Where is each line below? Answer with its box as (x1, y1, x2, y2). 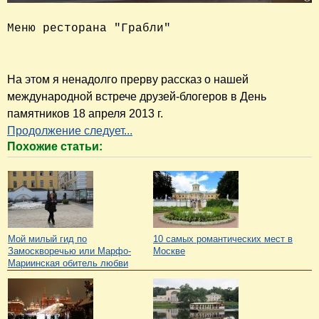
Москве (153, 245, 185, 256)
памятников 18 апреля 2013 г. (7, 107, 163, 120)
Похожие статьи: (7, 140, 103, 152)
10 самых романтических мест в (153, 233, 293, 244)
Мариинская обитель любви (8, 257, 128, 268)
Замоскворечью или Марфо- (8, 245, 131, 256)
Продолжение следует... (7, 124, 132, 137)
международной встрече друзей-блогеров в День (7, 90, 266, 103)
